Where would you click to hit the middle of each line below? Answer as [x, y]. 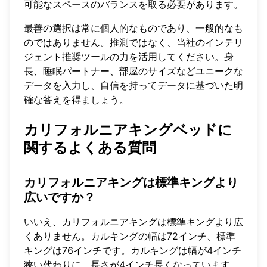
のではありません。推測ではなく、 [100, 42]
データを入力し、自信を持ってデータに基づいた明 [133, 85]
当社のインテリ [210, 42]
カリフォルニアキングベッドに [128, 129]
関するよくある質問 [90, 147]
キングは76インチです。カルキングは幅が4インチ [133, 250]
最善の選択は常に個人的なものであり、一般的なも [133, 28]
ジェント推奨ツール [67, 56]
